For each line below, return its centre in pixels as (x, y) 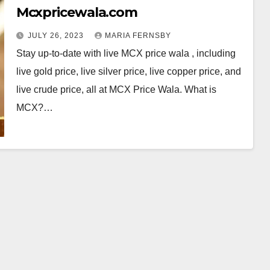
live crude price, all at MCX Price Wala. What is (116, 89)
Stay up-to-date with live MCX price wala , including (126, 53)
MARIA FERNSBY (138, 35)
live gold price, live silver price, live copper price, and (128, 71)
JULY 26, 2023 (57, 35)
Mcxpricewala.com (77, 12)
